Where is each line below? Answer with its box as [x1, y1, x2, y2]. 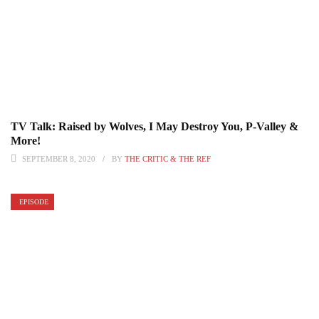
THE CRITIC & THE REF [125, 154, 211, 163]
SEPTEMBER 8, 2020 [22, 154, 95, 163]
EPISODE [19, 197, 48, 206]
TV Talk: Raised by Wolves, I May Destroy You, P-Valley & [11, 120, 298, 132]
